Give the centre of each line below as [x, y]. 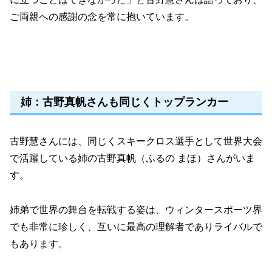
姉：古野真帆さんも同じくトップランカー [124, 102]
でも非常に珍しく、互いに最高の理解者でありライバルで [136, 227]
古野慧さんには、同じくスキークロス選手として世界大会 [136, 141]
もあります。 [39, 244]
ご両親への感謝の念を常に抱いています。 [102, 17]
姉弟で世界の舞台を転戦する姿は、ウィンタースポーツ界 [136, 210]
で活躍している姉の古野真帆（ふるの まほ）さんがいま [132, 158]
